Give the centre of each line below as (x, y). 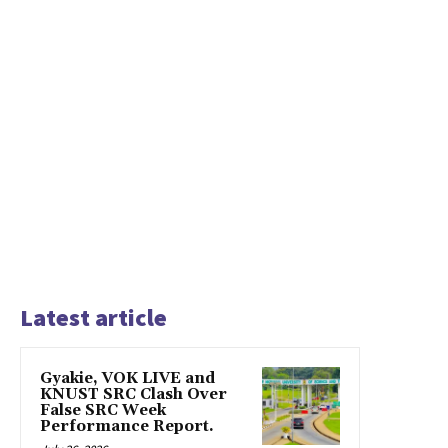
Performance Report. (127, 427)
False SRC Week (103, 411)
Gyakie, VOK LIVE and (127, 379)
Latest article (93, 318)
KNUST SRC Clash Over (133, 395)
